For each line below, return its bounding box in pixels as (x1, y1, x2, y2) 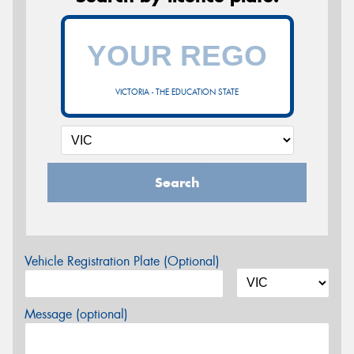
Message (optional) (24, 305, 128, 322)
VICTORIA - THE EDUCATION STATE (115, 86, 239, 97)
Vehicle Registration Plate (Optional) (24, 252, 220, 269)
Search (154, 173, 200, 191)
